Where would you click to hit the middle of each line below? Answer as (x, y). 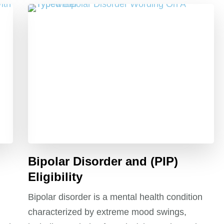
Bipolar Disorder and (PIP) (103, 161)
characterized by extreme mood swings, (107, 212)
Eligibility (55, 176)
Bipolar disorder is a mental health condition (115, 197)
